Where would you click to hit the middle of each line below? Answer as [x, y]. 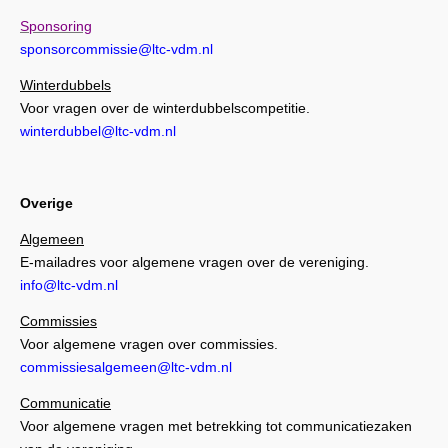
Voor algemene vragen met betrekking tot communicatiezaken [216, 425]
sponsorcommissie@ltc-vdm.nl [116, 48]
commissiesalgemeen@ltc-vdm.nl [126, 366]
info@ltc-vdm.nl [69, 284]
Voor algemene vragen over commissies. [149, 343]
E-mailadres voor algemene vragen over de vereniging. [194, 261]
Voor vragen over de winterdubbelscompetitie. [165, 107]
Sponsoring [56, 25]
